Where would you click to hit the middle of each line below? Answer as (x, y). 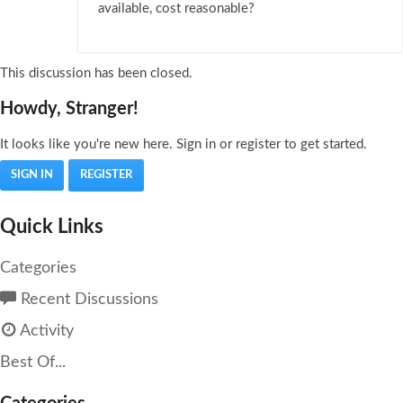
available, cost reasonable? (176, 9)
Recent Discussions (87, 300)
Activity (45, 331)
